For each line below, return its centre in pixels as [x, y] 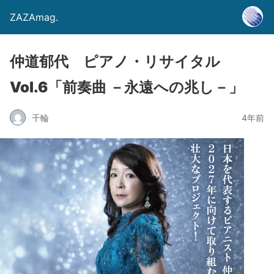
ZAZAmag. [34, 17]
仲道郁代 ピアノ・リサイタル [115, 61]
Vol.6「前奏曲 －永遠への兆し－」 [127, 87]
